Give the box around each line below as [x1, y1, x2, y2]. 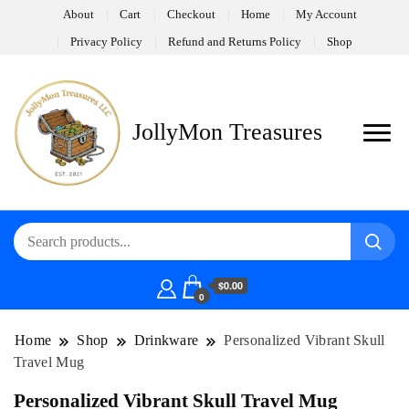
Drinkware [133, 332, 199, 349]
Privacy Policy [69, 34, 142, 48]
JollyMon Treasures [132, 119, 322, 146]
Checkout [166, 6, 215, 21]
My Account [295, 6, 357, 21]
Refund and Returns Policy [168, 34, 301, 48]
